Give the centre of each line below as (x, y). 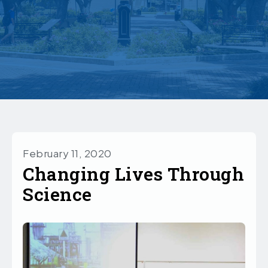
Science (57, 194)
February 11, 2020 (67, 153)
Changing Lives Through (133, 174)
